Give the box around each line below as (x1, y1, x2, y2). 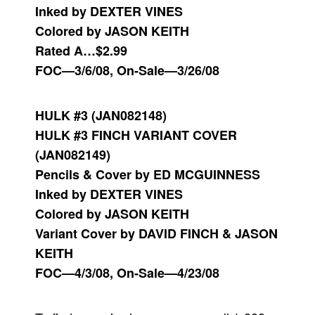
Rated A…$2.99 (35, 41, 127, 60)
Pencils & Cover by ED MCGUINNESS (35, 165, 260, 184)
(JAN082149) (35, 146, 110, 164)
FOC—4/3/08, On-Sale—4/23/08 (35, 264, 219, 282)
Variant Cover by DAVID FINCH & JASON (35, 224, 278, 243)
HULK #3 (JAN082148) (35, 106, 167, 124)
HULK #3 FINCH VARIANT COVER (35, 126, 237, 144)
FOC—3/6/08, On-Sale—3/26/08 (35, 61, 219, 79)
